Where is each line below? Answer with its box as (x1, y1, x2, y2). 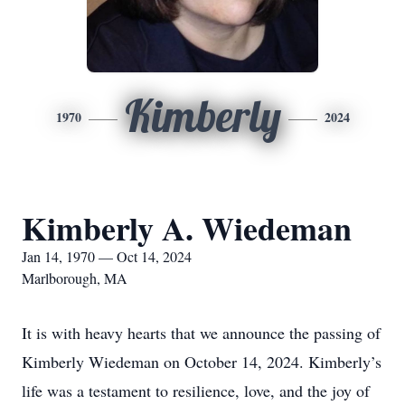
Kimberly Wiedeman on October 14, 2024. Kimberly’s (22, 351, 381, 372)
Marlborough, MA (22, 268, 127, 287)
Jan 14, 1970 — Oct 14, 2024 (22, 247, 192, 266)
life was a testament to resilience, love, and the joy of (22, 380, 370, 401)
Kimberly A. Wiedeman (22, 204, 352, 251)
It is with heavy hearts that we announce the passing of (22, 322, 381, 344)
